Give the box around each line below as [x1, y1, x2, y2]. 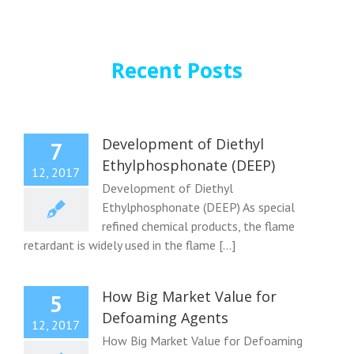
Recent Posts [111, 56, 243, 85]
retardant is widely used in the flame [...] [23, 236, 235, 253]
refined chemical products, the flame [101, 217, 295, 234]
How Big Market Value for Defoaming [101, 332, 303, 348]
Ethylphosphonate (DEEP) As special [101, 198, 295, 215]
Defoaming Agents [101, 307, 228, 327]
